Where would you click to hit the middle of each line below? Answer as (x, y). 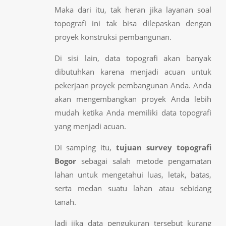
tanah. (65, 202)
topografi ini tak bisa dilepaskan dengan (133, 23)
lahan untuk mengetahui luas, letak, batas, (133, 174)
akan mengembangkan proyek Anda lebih (133, 99)
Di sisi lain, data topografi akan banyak (133, 58)
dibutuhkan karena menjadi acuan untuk (133, 71)
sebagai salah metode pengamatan (144, 161)
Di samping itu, (85, 147)
